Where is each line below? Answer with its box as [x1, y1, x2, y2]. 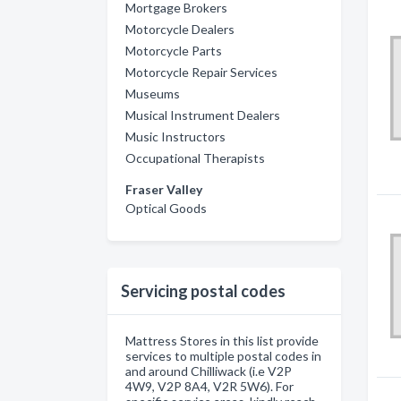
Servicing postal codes [121, 281, 286, 301]
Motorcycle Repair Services [125, 64, 277, 80]
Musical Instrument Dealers [125, 107, 280, 123]
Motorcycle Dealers [125, 21, 235, 37]
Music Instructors [125, 129, 226, 144]
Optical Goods [125, 200, 207, 216]
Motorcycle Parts [125, 43, 222, 58]
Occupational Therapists [125, 150, 265, 166]
